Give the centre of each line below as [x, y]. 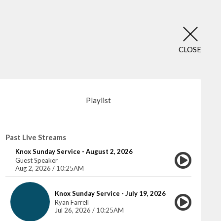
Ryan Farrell [72, 202]
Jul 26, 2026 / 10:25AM [89, 210]
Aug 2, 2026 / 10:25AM [49, 168]
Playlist [98, 100]
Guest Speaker [36, 160]
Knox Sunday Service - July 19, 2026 [110, 193]
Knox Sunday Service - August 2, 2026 [74, 151]
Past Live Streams [36, 137]
